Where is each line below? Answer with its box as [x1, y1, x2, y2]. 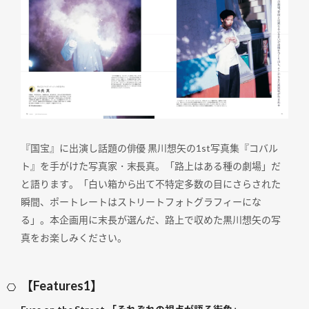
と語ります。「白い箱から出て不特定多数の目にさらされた [21, 177, 281, 190]
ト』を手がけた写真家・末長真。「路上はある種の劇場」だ [21, 159, 281, 172]
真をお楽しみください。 [21, 231, 127, 243]
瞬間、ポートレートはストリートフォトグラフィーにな [21, 195, 261, 208]
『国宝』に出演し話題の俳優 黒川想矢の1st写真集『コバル [21, 141, 278, 154]
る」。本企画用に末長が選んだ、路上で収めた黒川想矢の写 [21, 213, 281, 226]
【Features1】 [21, 277, 103, 293]
